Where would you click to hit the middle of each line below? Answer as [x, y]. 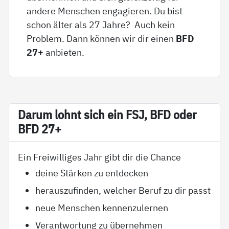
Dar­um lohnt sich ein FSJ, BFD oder [107, 115]
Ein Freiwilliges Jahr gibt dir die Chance [100, 157]
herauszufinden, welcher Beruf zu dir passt [123, 190]
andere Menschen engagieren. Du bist [105, 10]
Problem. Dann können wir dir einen [101, 38]
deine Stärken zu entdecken [92, 173]
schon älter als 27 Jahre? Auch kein [101, 24]
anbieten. [65, 52]
